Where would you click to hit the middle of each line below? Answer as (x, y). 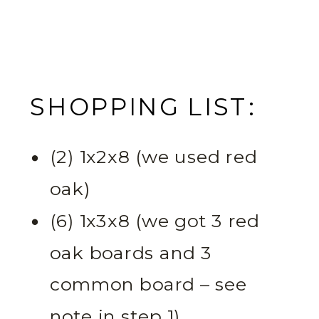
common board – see (149, 285)
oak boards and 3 (131, 253)
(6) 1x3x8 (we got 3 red (155, 221)
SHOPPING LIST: (147, 107)
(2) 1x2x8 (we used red (154, 157)
